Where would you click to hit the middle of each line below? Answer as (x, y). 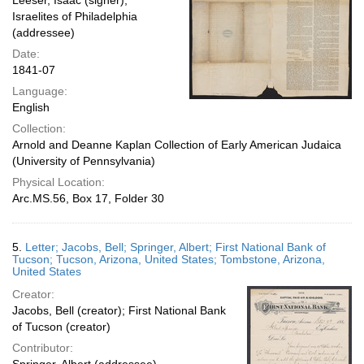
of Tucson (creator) (61, 327)
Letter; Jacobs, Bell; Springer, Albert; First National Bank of (175, 247)
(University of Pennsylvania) (84, 161)
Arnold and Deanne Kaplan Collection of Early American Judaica (177, 145)
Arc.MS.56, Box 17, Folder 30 (88, 198)
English (31, 107)
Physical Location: (58, 182)
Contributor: (43, 348)
